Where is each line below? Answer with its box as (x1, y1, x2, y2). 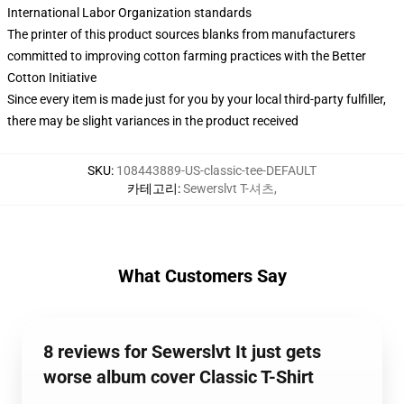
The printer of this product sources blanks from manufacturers (7, 27, 355, 41)
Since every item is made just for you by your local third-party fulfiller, (7, 92, 386, 106)
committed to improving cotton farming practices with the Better (7, 49, 366, 63)
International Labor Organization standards (7, 5, 252, 20)
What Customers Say (117, 265, 287, 287)
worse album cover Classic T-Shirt (43, 366, 314, 388)
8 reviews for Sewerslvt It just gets (43, 341, 321, 363)
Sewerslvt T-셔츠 (183, 181, 274, 196)
